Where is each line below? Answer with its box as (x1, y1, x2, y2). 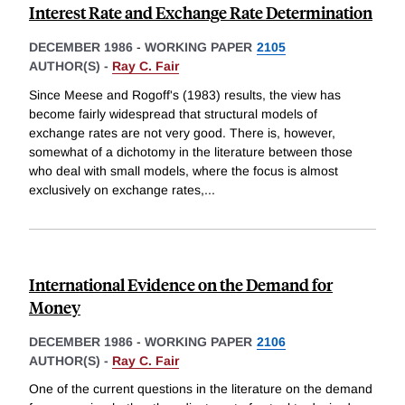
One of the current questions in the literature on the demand (29, 381, 372, 397)
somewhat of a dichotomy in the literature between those (29, 144, 353, 159)
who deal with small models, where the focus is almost (29, 163, 338, 178)
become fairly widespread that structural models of (29, 106, 317, 121)
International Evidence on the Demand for (29, 272, 333, 296)
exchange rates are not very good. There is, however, (29, 125, 335, 140)
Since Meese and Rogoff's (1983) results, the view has (29, 87, 341, 102)
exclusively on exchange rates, (29, 182, 204, 197)
